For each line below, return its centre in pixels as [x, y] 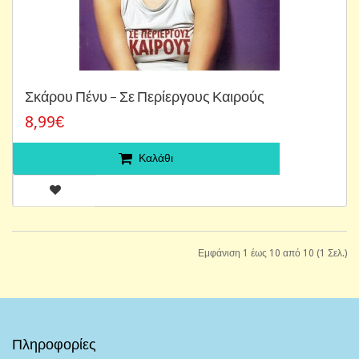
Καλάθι [156, 157]
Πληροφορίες [54, 343]
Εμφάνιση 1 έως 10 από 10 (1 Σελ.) [272, 253]
